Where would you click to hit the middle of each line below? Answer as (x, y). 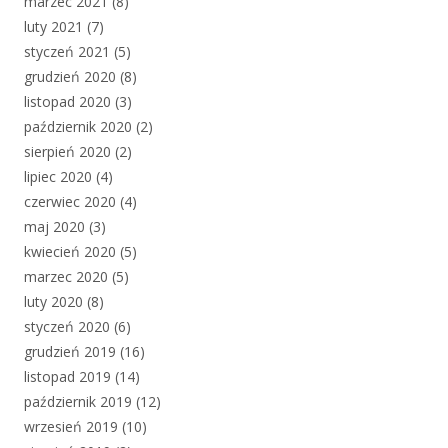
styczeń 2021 (67, 52)
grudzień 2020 (70, 77)
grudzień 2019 (70, 352)
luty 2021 (53, 27)
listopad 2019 (67, 377)
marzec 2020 (66, 277)
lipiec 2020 (58, 177)
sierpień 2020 (67, 152)
